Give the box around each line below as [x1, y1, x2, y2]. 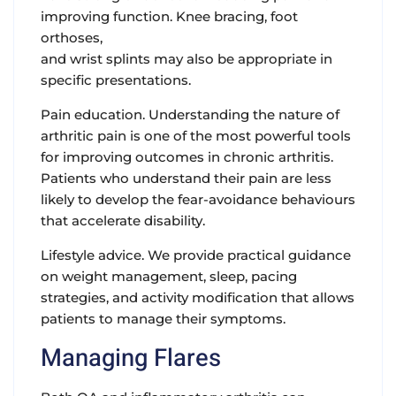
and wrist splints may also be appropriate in [41, 50, 332, 68]
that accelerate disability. [41, 212, 205, 230]
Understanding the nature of [145, 106, 339, 124]
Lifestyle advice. [41, 247, 148, 264]
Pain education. [41, 106, 145, 124]
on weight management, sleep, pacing [41, 268, 297, 286]
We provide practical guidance [148, 247, 351, 264]
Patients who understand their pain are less [41, 170, 331, 187]
